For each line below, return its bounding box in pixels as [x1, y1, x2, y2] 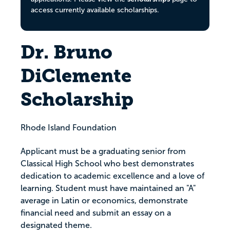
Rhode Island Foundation [21, 123, 117, 132]
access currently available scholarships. [31, 6, 159, 14]
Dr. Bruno [21, 41, 112, 64]
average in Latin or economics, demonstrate [21, 196, 188, 205]
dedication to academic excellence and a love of [21, 171, 204, 181]
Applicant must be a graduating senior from [21, 147, 186, 156]
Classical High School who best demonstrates [21, 159, 194, 168]
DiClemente [21, 65, 131, 87]
